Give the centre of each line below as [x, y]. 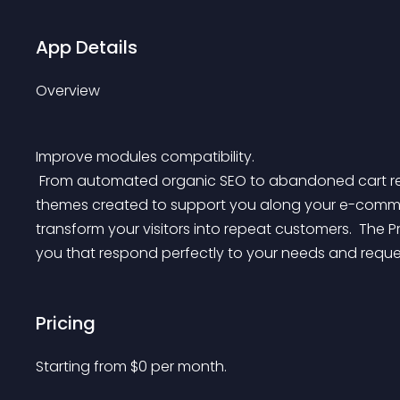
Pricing [66, 323]
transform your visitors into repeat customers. [196, 229]
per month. [189, 367]
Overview [68, 91]
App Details [87, 47]
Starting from [83, 367]
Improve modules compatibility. [145, 157]
